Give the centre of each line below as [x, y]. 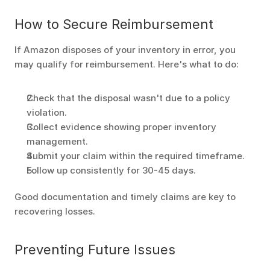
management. [57, 141]
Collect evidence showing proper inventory [121, 127]
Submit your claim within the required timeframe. [136, 156]
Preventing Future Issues [95, 250]
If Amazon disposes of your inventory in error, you [125, 50]
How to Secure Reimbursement [114, 24]
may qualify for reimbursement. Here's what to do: [127, 64]
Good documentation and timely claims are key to [125, 197]
